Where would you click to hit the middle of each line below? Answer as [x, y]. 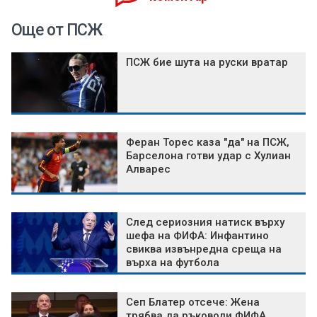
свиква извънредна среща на [204, 249]
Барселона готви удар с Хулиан [208, 156]
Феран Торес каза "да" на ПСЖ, [208, 143]
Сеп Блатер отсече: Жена [193, 302]
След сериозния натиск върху [205, 223]
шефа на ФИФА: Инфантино [197, 236]
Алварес [148, 169]
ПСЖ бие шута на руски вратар [207, 63]
